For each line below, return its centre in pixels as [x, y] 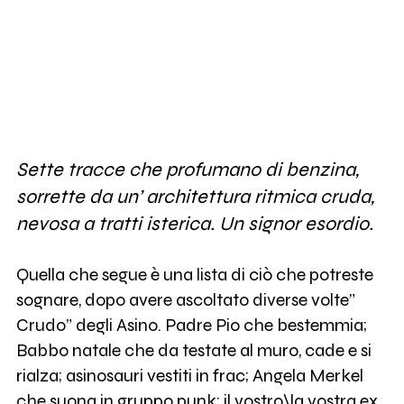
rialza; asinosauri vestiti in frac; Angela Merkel [189, 375]
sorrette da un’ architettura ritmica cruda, [195, 196]
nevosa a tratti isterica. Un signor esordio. [194, 223]
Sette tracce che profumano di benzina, [187, 169]
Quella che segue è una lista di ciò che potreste [194, 274]
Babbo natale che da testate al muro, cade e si [193, 350]
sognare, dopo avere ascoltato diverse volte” [185, 299]
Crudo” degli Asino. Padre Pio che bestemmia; [191, 325]
